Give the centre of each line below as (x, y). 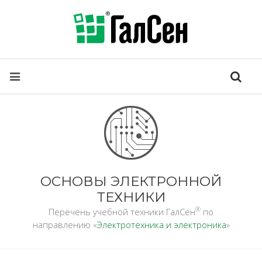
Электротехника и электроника (161, 225)
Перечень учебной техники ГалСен (122, 212)
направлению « (65, 225)
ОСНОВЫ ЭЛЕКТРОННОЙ (131, 181)
